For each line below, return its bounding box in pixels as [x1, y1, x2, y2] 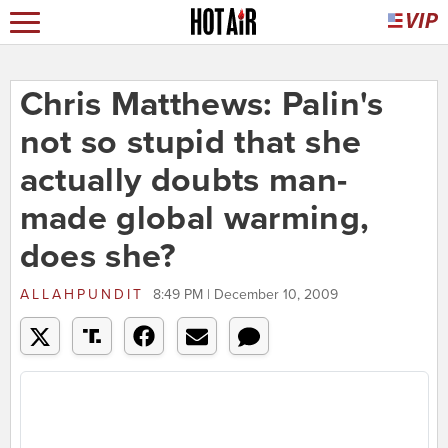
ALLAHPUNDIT [19, 286, 144, 304]
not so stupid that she [19, 122, 362, 164]
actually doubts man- [19, 160, 348, 202]
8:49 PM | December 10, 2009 [152, 286, 338, 304]
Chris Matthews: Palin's [19, 84, 384, 126]
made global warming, [19, 198, 370, 240]
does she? [19, 236, 177, 278]
